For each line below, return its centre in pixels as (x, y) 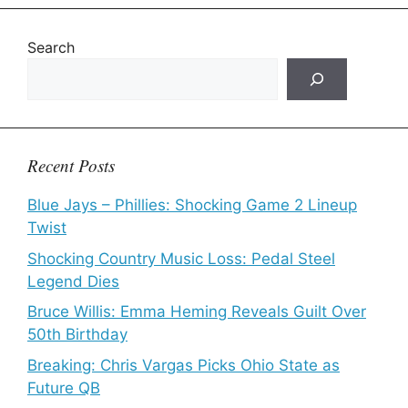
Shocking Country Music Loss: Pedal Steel (181, 258)
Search (51, 47)
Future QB (64, 388)
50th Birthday (77, 334)
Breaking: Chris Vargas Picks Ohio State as (184, 365)
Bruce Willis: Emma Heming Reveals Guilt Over (197, 311)
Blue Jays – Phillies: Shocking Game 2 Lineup (192, 205)
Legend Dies (73, 281)
